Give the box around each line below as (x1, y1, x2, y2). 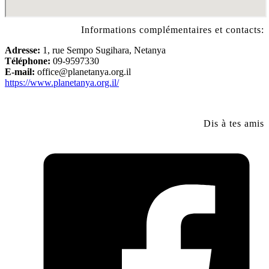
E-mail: (5, 66, 35, 77)
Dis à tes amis (204, 118, 264, 128)
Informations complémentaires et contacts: (81, 24, 264, 35)
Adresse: (5, 44, 40, 55)
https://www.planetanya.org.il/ (5, 77, 119, 88)
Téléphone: (5, 55, 50, 66)
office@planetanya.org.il (37, 66, 131, 77)
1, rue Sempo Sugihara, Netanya (40, 44, 166, 55)
